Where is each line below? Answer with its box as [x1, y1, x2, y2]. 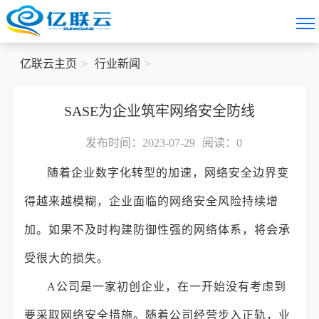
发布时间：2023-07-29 [85, 137, 195, 149]
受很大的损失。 [24, 252, 110, 264]
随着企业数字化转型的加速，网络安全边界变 [47, 167, 290, 179]
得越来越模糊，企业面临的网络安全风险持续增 [24, 195, 279, 207]
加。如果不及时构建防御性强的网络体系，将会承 [24, 224, 291, 236]
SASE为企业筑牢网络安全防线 [64, 103, 255, 119]
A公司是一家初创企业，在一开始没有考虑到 [47, 281, 287, 293]
